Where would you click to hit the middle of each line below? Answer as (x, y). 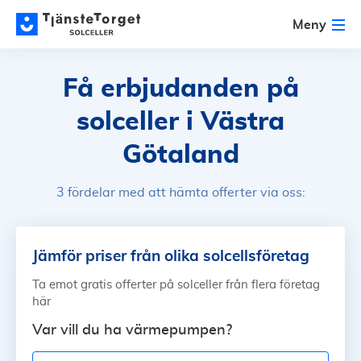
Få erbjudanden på (180, 89)
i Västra (235, 122)
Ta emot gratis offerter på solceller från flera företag (176, 285)
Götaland (180, 155)
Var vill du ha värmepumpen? (132, 330)
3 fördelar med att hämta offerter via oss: (180, 193)
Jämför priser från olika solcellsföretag (171, 255)
